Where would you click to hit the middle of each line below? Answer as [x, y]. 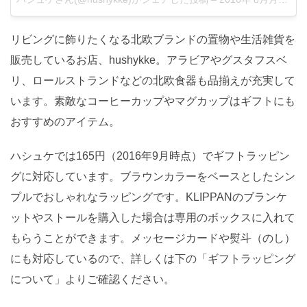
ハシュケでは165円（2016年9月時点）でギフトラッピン [150, 156]
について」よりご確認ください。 [93, 279]
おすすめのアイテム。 [65, 121]
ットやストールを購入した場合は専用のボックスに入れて [153, 217]
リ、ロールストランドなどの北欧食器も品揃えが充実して [153, 80]
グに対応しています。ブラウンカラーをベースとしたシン [153, 176]
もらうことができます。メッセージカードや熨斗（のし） [153, 238]
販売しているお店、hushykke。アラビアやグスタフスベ [149, 60]
